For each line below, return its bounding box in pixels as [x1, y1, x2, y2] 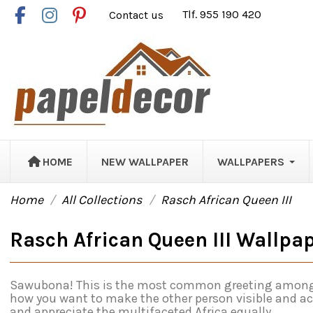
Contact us [109, 8, 167, 22]
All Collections [61, 192, 143, 208]
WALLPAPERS [217, 154, 284, 168]
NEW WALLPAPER [101, 154, 189, 168]
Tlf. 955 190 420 [182, 8, 262, 22]
